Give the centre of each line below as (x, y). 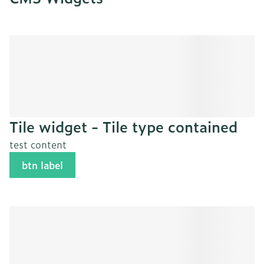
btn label (42, 165)
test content (38, 144)
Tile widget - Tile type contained (123, 126)
